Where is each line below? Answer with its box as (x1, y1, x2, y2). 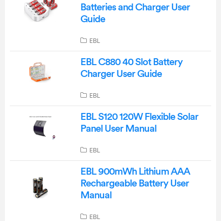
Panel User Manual (80, 123, 156, 134)
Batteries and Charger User (80, 2, 190, 12)
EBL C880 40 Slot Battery (80, 57, 183, 67)
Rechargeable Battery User (80, 178, 189, 188)
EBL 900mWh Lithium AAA (80, 166, 190, 177)
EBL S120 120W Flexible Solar (80, 111, 198, 122)
